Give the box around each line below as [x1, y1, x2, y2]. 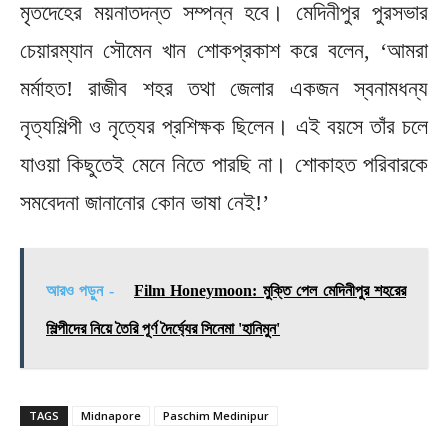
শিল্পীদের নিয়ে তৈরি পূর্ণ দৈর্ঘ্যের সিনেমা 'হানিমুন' [46, 319, 280, 337]
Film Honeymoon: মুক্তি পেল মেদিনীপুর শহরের [134, 281, 407, 299]
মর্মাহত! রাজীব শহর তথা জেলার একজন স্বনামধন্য [20, 75, 428, 101]
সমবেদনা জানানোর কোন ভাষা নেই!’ [20, 189, 269, 215]
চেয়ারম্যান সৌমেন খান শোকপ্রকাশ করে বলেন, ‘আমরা [20, 37, 428, 63]
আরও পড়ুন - [46, 281, 120, 299]
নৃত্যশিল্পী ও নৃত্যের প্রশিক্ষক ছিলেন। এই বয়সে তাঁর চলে [20, 113, 428, 139]
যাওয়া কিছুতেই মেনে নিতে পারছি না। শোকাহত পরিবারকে [20, 151, 428, 177]
